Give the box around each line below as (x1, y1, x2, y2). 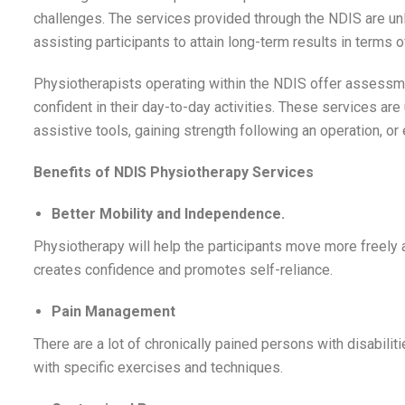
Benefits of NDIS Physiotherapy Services (33, 163, 314, 181)
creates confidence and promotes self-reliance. (33, 260, 333, 278)
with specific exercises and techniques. (33, 358, 283, 376)
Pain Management (52, 302, 175, 320)
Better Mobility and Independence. (52, 204, 285, 222)
